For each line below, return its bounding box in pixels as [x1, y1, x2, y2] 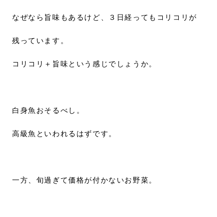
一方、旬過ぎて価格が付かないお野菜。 [12, 176, 157, 184]
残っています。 [12, 37, 69, 45]
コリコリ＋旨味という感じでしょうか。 [12, 60, 157, 68]
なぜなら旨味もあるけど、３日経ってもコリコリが [12, 14, 197, 21]
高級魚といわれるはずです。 [12, 130, 117, 138]
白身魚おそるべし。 [12, 107, 85, 114]
